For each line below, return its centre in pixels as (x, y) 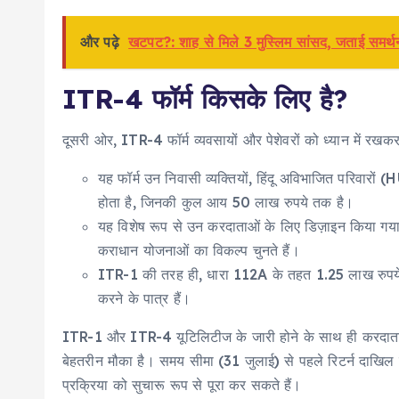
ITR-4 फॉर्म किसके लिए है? (205, 99)
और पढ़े (100, 42)
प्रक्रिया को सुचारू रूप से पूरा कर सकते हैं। (182, 385)
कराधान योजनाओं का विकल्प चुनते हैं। (199, 250)
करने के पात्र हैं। (144, 298)
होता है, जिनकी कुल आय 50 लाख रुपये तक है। (226, 202)
